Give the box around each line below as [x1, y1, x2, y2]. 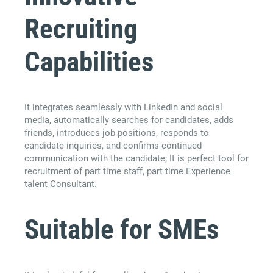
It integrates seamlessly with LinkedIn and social [24, 101, 222, 113]
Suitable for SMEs [24, 213, 219, 246]
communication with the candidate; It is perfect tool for [24, 152, 249, 164]
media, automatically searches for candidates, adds [24, 114, 233, 126]
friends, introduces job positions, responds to [24, 127, 209, 138]
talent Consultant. [24, 178, 97, 190]
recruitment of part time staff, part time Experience [24, 165, 230, 177]
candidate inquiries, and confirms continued [24, 140, 202, 151]
